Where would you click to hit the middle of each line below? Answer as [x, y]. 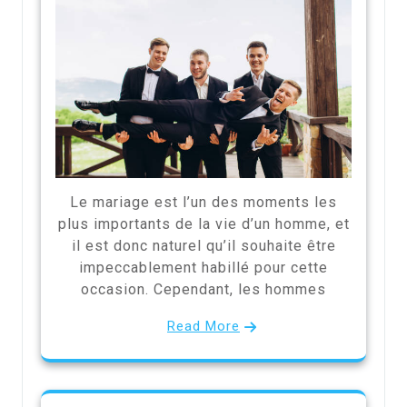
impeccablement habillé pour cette [203, 268]
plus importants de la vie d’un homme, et [203, 224]
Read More [203, 327]
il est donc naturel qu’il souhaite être [203, 246]
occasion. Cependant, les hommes [203, 290]
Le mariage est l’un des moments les [203, 203]
